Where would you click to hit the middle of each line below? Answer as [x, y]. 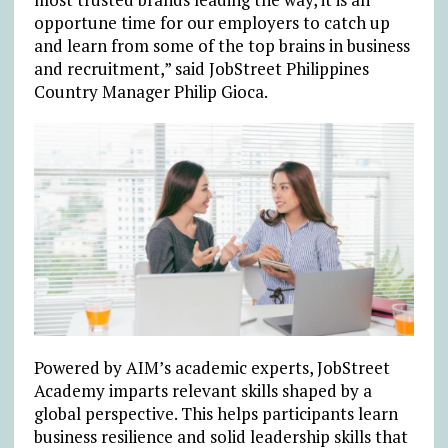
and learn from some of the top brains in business [221, 45]
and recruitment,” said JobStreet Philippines [201, 68]
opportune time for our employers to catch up [211, 22]
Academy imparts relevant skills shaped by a [202, 390]
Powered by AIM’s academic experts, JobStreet [211, 367]
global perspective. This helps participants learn [215, 413]
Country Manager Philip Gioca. [150, 91]
